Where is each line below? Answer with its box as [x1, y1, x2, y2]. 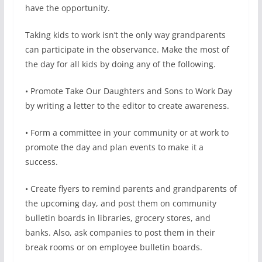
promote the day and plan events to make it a [25, 141, 204, 153]
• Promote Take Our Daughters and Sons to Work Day [25, 85, 232, 96]
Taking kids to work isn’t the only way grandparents [25, 29, 226, 40]
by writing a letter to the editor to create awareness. [25, 99, 229, 111]
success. [25, 156, 58, 167]
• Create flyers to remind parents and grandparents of [25, 182, 237, 194]
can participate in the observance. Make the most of [25, 43, 229, 55]
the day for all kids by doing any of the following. [25, 58, 216, 70]
